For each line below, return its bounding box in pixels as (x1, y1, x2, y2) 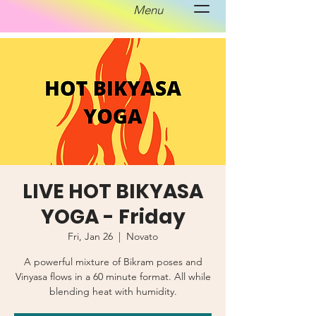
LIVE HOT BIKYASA (23, 178, 203, 205)
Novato (126, 230, 158, 243)
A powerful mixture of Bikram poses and (23, 255, 202, 268)
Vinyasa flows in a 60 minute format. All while (15, 270, 211, 283)
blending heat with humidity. (49, 285, 177, 298)
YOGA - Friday (40, 203, 186, 231)
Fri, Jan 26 (68, 230, 113, 243)
